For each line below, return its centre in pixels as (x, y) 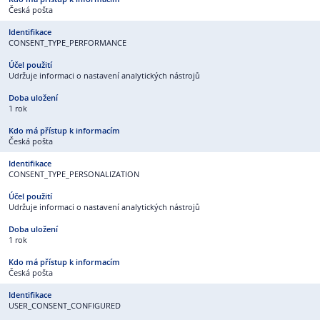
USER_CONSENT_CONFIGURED (65, 305)
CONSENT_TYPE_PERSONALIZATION (74, 174)
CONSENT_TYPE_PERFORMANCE (67, 42)
